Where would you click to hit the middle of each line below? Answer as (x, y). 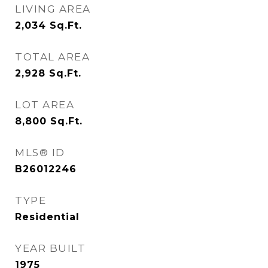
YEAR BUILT (50, 248)
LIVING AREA (53, 9)
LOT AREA (45, 105)
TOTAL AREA (52, 57)
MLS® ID (40, 153)
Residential (47, 217)
